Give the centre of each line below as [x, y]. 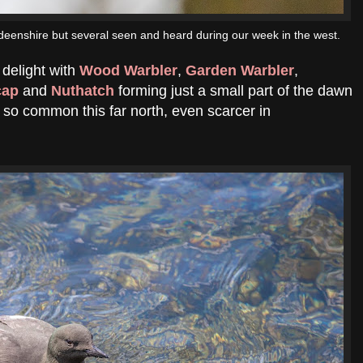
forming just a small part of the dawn [233, 90]
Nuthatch [83, 90]
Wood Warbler [128, 70]
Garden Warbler [240, 70]
